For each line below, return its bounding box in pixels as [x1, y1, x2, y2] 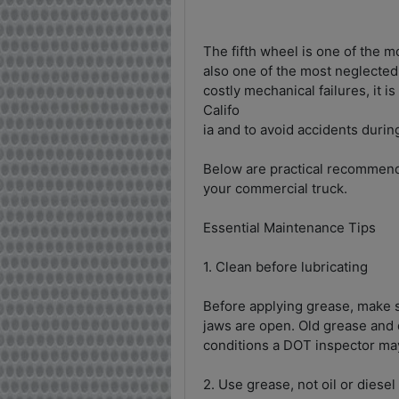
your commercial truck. [203, 179, 347, 197]
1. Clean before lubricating [203, 257, 368, 275]
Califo [203, 101, 240, 118]
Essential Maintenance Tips [203, 218, 376, 236]
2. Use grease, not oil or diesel [203, 375, 395, 393]
